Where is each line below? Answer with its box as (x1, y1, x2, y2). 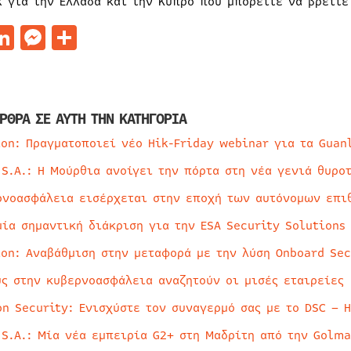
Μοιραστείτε (76, 20, 228, 56)
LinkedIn (13, 20, 122, 56)
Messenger (45, 20, 171, 56)
